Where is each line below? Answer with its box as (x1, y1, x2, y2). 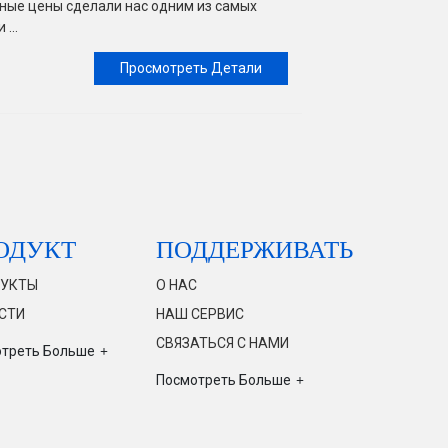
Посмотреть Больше (156, 371, 292, 388)
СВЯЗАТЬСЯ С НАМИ (156, 335, 290, 352)
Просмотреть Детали (120, 59, 263, 76)
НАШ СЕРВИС (156, 306, 245, 323)
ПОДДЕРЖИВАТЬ (156, 229, 354, 267)
